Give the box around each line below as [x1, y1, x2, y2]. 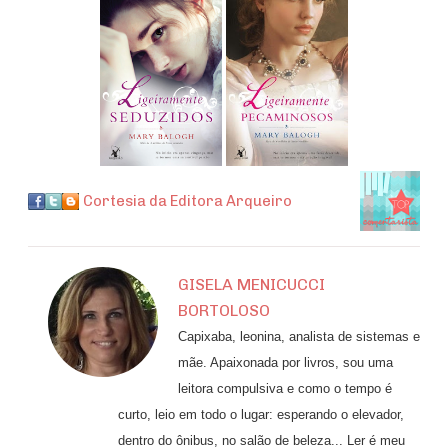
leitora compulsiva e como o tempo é [178, 380, 392, 396]
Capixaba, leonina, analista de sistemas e [178, 328, 420, 344]
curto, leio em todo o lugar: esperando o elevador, [118, 406, 404, 422]
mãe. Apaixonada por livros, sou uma [178, 354, 393, 370]
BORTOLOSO [178, 300, 270, 320]
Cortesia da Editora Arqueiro [83, 191, 292, 210]
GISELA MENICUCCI [178, 274, 325, 294]
